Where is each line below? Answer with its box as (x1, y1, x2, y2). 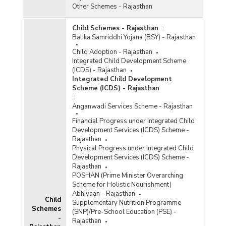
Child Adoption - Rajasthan (72, 47, 152, 56)
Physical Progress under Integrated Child (72, 143, 194, 153)
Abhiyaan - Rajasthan (72, 189, 135, 198)
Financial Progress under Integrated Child (72, 116, 195, 126)
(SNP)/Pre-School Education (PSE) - (72, 207, 177, 216)
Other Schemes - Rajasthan (72, 2, 152, 11)
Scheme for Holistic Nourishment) (72, 180, 172, 189)
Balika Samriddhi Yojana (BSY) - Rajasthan (72, 32, 196, 42)
